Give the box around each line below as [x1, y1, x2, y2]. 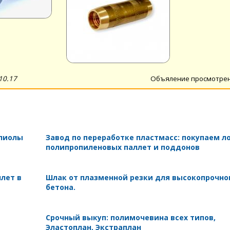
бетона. [45, 182, 75, 192]
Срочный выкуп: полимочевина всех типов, [45, 212, 216, 222]
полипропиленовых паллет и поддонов [45, 142, 200, 152]
